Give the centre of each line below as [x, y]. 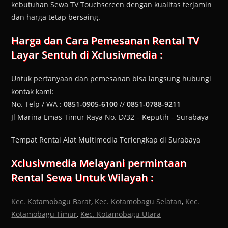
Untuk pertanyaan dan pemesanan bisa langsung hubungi [111, 79]
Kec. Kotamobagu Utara [121, 214]
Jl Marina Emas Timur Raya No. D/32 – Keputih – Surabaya [110, 117]
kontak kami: [33, 92]
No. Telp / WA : [38, 104]
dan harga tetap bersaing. [56, 17]
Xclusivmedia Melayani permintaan [99, 163]
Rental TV [176, 41]
